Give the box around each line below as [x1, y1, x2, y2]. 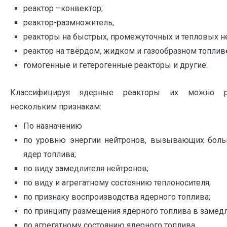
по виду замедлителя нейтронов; [23, 163, 148, 173]
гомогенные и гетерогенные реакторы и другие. [23, 60, 208, 70]
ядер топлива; [23, 149, 76, 159]
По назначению [23, 121, 82, 131]
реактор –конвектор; [23, 4, 103, 13]
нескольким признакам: [10, 101, 101, 111]
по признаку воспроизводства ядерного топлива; [23, 192, 210, 202]
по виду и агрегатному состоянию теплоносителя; [23, 177, 211, 187]
